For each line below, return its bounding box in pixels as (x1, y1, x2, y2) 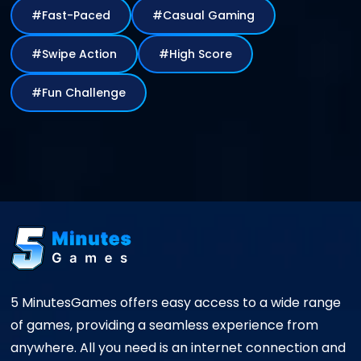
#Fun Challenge (65, 85, 126, 102)
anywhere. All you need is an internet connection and (10, 338, 346, 357)
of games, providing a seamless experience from (10, 315, 318, 334)
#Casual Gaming (208, 7, 255, 24)
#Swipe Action (79, 46, 117, 63)
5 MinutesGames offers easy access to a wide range (10, 293, 341, 312)
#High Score (198, 46, 232, 63)
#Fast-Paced (31, 7, 110, 24)
